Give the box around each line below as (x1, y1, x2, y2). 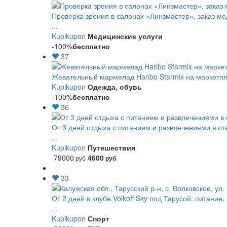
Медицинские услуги (88, 31, 163, 41)
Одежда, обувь (88, 82, 142, 92)
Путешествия (88, 142, 135, 153)
